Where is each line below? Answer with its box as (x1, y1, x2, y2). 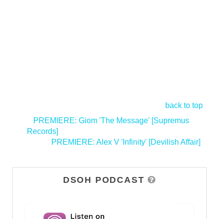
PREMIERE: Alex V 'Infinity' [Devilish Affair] (51, 137, 200, 146)
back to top (165, 101, 203, 109)
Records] (27, 127, 58, 135)
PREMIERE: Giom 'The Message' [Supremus (33, 116, 189, 125)
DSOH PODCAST (63, 175, 145, 185)
